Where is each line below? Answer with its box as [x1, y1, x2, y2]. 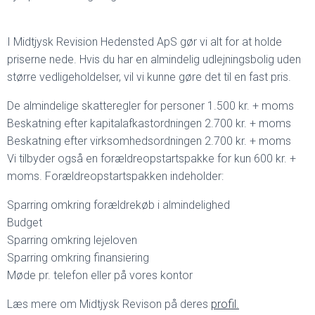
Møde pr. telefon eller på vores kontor [7, 269, 193, 282]
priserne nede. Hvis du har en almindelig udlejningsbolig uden [7, 53, 301, 66]
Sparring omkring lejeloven [7, 233, 137, 247]
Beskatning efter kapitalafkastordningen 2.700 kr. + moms [7, 117, 291, 130]
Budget [7, 216, 42, 229]
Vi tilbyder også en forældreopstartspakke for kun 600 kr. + [7, 152, 296, 165]
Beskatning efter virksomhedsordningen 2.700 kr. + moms [7, 134, 291, 148]
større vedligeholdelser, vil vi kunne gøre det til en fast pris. [7, 70, 291, 84]
